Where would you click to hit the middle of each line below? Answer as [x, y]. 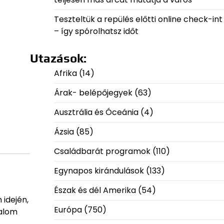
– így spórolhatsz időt [96, 31]
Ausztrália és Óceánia [96, 112]
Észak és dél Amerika [95, 190]
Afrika [65, 73]
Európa [68, 210]
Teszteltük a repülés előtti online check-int [138, 19]
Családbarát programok [102, 151]
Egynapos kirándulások [99, 171]
